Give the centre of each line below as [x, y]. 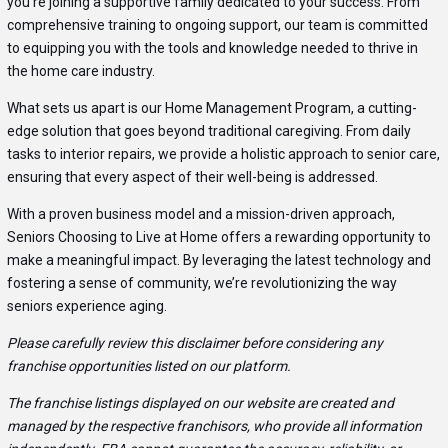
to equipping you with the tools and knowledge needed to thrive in [212, 48]
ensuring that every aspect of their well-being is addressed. [192, 177]
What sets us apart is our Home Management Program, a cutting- [211, 108]
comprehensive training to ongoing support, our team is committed [217, 25]
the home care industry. [80, 71]
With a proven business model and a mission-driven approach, [200, 214]
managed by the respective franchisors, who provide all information [214, 426]
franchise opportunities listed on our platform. [148, 366]
